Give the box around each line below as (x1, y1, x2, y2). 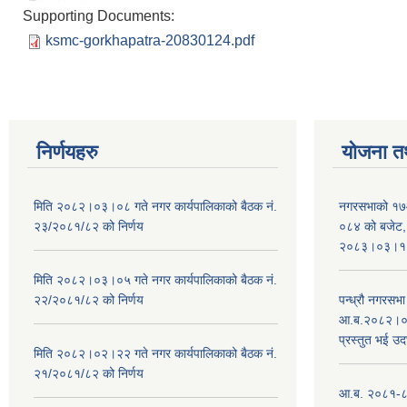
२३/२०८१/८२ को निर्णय (34, 218, 144, 233)
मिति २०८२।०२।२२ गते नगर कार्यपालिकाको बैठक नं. (34, 345, 277, 361)
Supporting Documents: (23, 7, 178, 24)
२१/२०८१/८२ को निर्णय (34, 365, 144, 381)
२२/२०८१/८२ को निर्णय (34, 292, 144, 307)
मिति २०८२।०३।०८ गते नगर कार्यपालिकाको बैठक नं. (34, 198, 277, 213)
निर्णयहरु (36, 140, 98, 164)
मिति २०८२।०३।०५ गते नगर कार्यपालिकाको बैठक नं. (34, 272, 277, 287)
